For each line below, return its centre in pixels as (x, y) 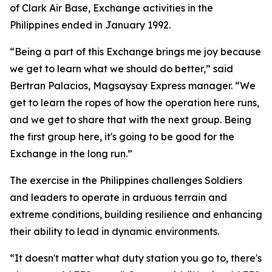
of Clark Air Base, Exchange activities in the (111, 8)
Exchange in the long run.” (71, 154)
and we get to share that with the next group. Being (131, 120)
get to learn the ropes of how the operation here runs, (134, 103)
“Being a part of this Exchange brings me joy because (135, 52)
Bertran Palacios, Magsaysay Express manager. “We (133, 86)
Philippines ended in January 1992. (90, 25)
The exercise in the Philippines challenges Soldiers (126, 180)
